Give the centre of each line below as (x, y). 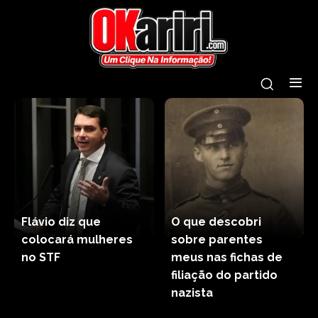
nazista (192, 292)
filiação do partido (225, 275)
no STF (40, 257)
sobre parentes (217, 239)
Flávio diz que (61, 221)
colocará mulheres (77, 239)
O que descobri (216, 221)
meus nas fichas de (227, 257)
